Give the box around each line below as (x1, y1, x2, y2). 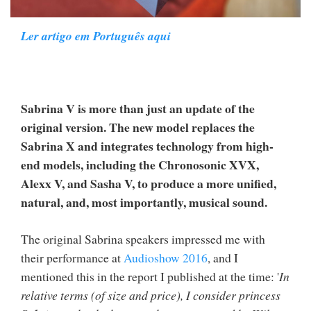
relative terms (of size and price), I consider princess (21, 286, 280, 303)
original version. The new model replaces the (21, 118, 255, 137)
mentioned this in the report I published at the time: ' (21, 267, 279, 285)
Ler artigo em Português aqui (21, 26, 171, 44)
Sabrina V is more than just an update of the (21, 99, 255, 118)
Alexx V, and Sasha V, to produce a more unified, (21, 174, 276, 193)
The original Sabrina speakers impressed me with (21, 230, 265, 247)
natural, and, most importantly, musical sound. (21, 193, 267, 212)
